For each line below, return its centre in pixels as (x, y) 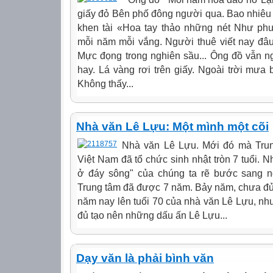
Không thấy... (105, 84)
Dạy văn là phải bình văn (145, 258)
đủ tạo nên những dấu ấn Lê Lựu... (152, 215)
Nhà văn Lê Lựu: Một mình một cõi (172, 126)
